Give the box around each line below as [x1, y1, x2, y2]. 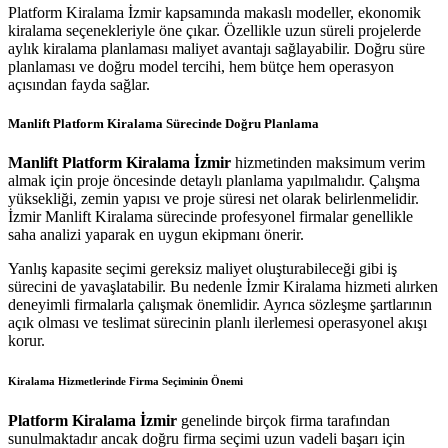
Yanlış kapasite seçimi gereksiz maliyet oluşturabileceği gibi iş [8, 260, 397, 278]
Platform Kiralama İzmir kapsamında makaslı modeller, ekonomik [8, 4, 421, 22]
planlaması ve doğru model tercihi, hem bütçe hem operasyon [8, 58, 394, 76]
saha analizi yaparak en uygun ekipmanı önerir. [8, 226, 304, 244]
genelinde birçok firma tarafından [177, 412, 390, 430]
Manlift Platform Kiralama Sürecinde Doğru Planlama [8, 116, 319, 132]
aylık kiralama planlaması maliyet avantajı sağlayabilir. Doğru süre [8, 40, 425, 58]
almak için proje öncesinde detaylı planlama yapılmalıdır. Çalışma [8, 172, 420, 190]
